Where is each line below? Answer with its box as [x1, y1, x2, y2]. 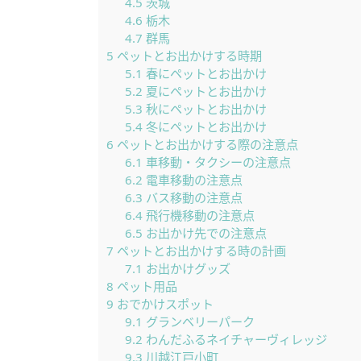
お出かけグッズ [142, 260, 230, 276]
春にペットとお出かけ [142, 65, 267, 81]
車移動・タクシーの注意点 [142, 154, 291, 170]
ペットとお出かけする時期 [114, 48, 262, 64]
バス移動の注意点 [142, 189, 243, 205]
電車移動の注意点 [142, 172, 243, 188]
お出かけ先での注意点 [142, 225, 267, 241]
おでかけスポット [114, 296, 214, 312]
